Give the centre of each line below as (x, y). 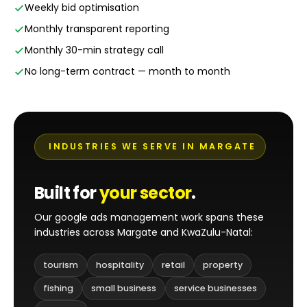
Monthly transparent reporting (97, 29)
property (223, 265)
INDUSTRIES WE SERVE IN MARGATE (152, 146)
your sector (146, 193)
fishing (58, 288)
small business (124, 288)
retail (173, 265)
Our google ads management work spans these (149, 217)
